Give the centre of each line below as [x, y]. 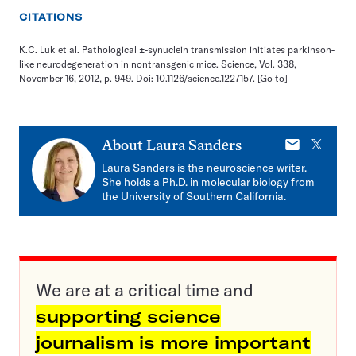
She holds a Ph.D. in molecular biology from [208, 182]
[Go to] [273, 79]
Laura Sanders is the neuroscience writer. [204, 168]
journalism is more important [173, 343]
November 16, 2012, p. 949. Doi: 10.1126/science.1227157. [138, 79]
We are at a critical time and [145, 290]
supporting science [128, 317]
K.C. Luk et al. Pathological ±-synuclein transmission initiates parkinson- [177, 50]
